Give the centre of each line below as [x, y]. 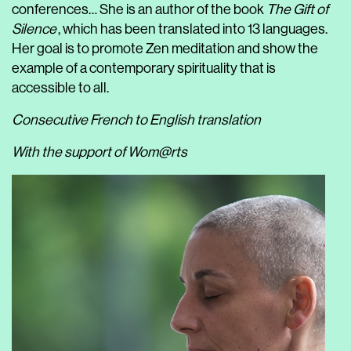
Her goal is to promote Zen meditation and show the [165, 49]
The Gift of [297, 9]
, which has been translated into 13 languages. [192, 29]
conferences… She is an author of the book [139, 9]
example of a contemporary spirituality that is [144, 68]
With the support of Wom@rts [100, 152]
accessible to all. [60, 88]
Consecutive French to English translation [136, 120]
